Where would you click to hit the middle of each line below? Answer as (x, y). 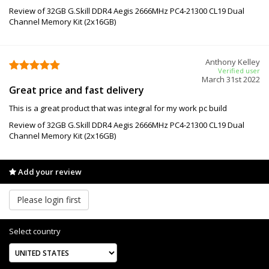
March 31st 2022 (231, 79)
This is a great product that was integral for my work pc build (118, 108)
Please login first (49, 199)
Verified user (239, 70)
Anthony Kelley (233, 62)
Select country (35, 231)
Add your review (49, 171)
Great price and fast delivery (77, 90)
